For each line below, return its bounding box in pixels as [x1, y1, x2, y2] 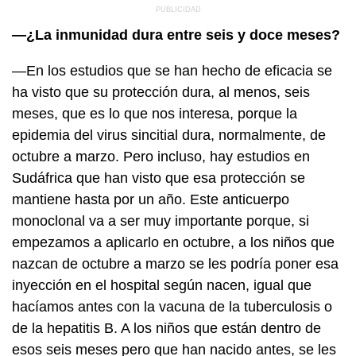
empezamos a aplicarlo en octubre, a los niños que [12, 234, 335, 250]
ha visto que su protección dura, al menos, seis [12, 83, 310, 100]
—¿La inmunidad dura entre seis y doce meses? [12, 26, 340, 43]
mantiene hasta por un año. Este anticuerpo [12, 191, 289, 207]
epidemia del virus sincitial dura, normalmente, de [12, 126, 326, 143]
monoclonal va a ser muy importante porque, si [12, 212, 309, 229]
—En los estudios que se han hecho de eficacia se [12, 62, 332, 79]
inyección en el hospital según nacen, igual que [12, 277, 311, 293]
